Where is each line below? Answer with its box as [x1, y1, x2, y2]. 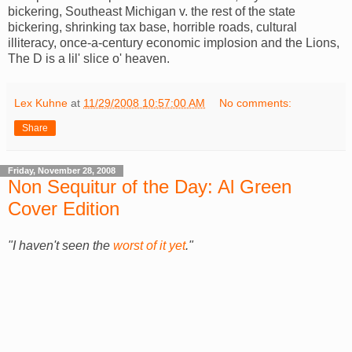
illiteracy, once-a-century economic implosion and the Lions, [8, 35, 339, 49]
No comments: [219, 96, 292, 109]
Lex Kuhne [14, 96, 68, 109]
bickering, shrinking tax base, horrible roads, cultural [8, 20, 297, 34]
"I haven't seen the [8, 239, 113, 253]
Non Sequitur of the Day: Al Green [8, 175, 291, 197]
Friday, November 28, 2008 [8, 166, 115, 176]
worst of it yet [113, 239, 185, 253]
